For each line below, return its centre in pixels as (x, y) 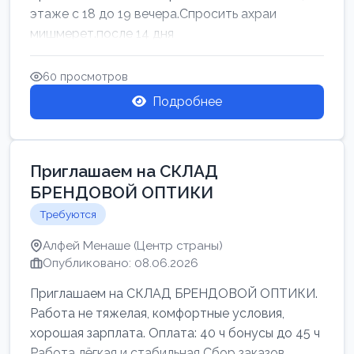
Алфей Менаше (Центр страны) (133, 246)
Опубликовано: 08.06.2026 (121, 263)
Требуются (68, 214)
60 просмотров (85, 76)
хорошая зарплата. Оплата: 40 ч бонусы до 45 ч (175, 333)
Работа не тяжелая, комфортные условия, (157, 313)
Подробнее (187, 102)
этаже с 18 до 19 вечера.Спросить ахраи (153, 14)
